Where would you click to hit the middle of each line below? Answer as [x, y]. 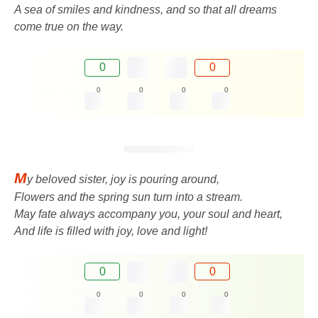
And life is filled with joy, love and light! [111, 231]
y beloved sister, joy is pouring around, [123, 179]
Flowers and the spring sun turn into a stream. [128, 197]
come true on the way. [69, 27]
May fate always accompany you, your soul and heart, [148, 214]
